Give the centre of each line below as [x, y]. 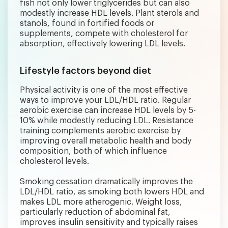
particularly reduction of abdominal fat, [95, 212]
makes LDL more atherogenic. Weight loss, [101, 202]
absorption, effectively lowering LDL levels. [103, 44]
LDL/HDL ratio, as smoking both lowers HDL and [112, 192]
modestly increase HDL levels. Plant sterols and [109, 13]
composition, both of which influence [93, 151]
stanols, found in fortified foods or [87, 23]
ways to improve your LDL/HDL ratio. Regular [105, 100]
